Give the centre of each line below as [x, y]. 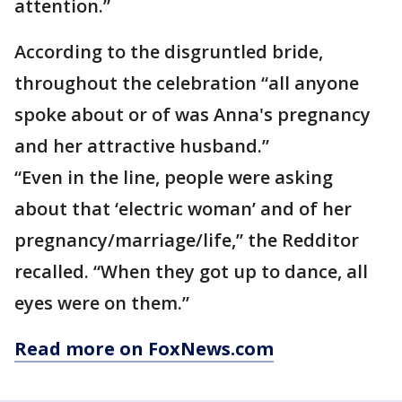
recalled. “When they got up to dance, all [191, 272]
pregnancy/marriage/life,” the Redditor [187, 240]
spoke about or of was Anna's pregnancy [192, 115]
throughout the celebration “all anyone [187, 83]
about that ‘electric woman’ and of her [183, 209]
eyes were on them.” [102, 303]
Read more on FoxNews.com [144, 349]
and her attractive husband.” [142, 146]
